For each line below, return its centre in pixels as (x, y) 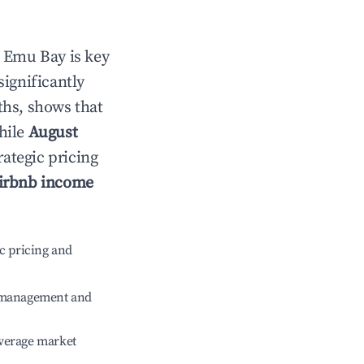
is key (88, 57)
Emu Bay (35, 57)
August (53, 133)
